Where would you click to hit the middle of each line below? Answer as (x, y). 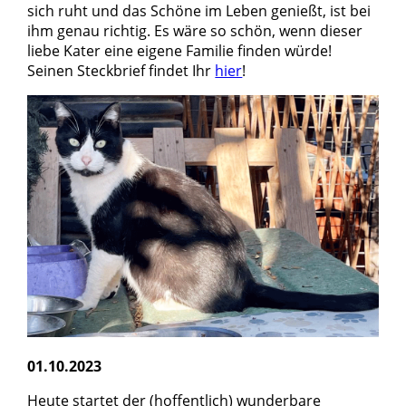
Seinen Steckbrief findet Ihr (121, 70)
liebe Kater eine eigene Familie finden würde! (180, 50)
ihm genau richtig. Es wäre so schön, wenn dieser (195, 30)
